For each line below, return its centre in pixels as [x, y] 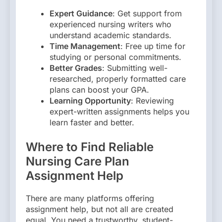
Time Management [85, 46]
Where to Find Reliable [90, 147]
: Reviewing [152, 100]
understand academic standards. [111, 35]
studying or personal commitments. [115, 57]
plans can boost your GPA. [99, 89]
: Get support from [147, 13]
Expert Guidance [81, 13]
